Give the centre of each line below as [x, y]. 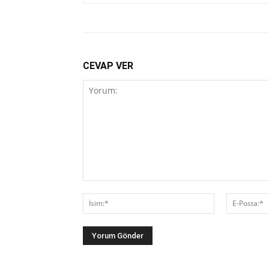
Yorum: [97, 186]
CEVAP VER [108, 65]
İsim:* [225, 199]
